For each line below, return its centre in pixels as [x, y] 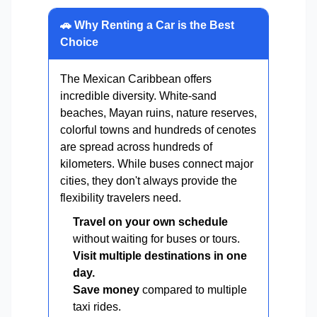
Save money [106, 290]
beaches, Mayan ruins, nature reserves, [158, 113]
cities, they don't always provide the [149, 181]
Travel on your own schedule [150, 222]
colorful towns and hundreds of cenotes [158, 130]
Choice [79, 42]
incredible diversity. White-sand [138, 96]
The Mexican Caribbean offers [136, 79]
